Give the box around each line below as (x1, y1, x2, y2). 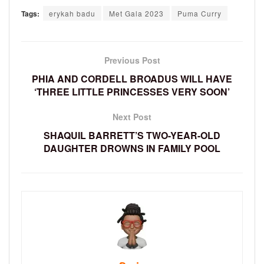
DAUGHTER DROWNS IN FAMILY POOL (44, 141, 220, 156)
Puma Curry (177, 8, 222, 19)
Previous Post (104, 54, 160, 67)
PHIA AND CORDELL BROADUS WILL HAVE (32, 72, 232, 86)
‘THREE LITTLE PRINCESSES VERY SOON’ (34, 85, 230, 99)
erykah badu (49, 8, 95, 19)
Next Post (113, 111, 151, 123)
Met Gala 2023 (109, 8, 164, 19)
